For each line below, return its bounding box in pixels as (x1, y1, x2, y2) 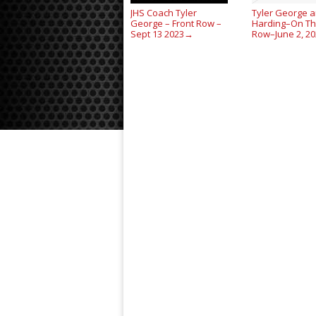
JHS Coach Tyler (130, 6, 197, 20)
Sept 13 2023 (130, 28, 184, 41)
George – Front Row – (130, 17, 221, 30)
